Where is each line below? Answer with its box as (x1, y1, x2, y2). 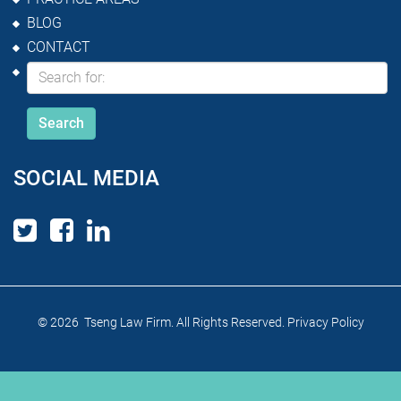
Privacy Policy (286, 314, 364, 329)
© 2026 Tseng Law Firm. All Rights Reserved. (37, 314, 287, 329)
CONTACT (27, 38, 90, 55)
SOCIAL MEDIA (13, 165, 159, 191)
